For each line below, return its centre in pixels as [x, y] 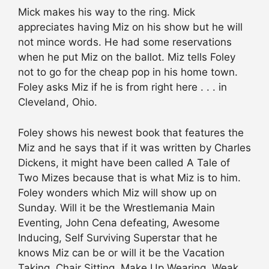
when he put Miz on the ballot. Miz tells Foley [127, 57]
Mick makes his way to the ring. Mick [107, 12]
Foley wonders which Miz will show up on [117, 192]
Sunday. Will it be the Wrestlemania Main [116, 207]
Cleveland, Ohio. [58, 102]
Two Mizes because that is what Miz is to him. [129, 177]
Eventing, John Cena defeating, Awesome [119, 222]
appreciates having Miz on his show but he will [130, 27]
